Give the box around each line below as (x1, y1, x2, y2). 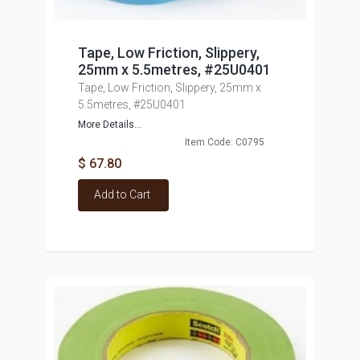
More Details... (77, 119, 141, 130)
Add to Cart (93, 188, 150, 201)
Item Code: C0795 (184, 137, 264, 148)
